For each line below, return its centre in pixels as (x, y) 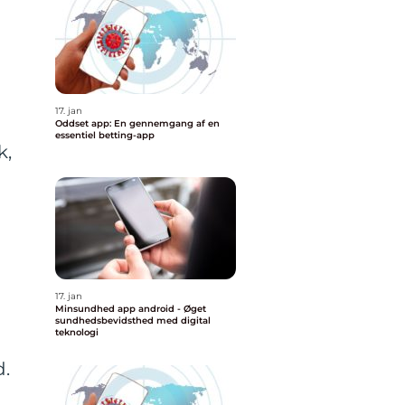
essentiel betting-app (105, 135)
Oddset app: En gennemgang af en (137, 123)
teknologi (77, 332)
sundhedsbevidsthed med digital (133, 320)
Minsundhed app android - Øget (131, 309)
